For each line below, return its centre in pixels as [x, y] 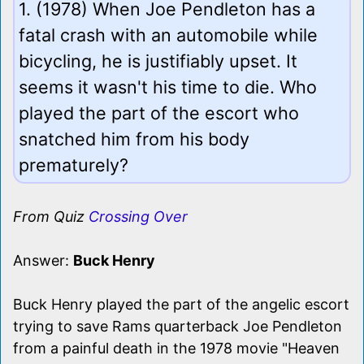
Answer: [43, 260]
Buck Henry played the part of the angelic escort [181, 304]
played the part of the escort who [159, 113]
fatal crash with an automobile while [168, 35]
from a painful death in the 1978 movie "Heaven [176, 348]
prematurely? [74, 165]
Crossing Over [138, 216]
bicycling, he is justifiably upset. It [158, 61]
